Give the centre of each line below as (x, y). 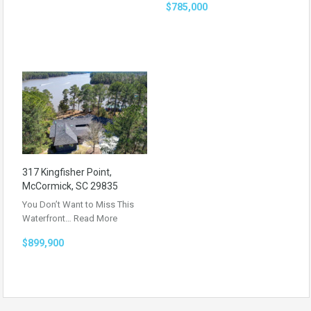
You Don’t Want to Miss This (78, 204)
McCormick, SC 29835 (70, 186)
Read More (95, 218)
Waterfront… (48, 218)
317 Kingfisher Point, (67, 172)
